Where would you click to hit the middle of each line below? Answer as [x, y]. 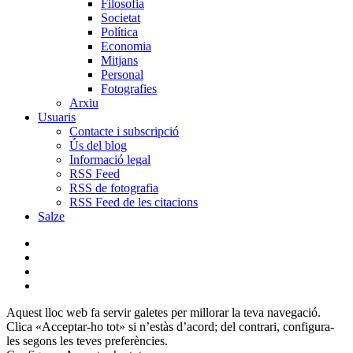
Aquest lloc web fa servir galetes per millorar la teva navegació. [163, 313]
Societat [121, 18]
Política [119, 32]
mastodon [61, 285]
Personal [122, 75]
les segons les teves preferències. [87, 341]
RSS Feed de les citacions [134, 203]
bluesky [56, 243]
